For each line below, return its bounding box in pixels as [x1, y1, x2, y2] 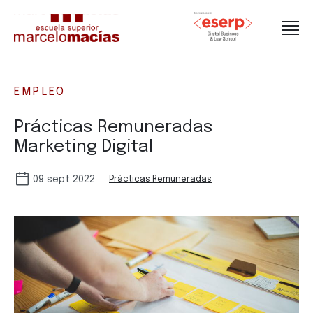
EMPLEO [14, 86, 66, 98]
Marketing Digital [14, 138, 153, 156]
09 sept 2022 [33, 175, 95, 184]
